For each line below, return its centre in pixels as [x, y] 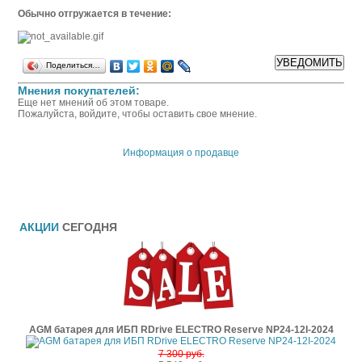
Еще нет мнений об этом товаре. [93, 103]
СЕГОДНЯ [90, 227]
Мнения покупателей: [79, 90]
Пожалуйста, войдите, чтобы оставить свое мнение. [137, 114]
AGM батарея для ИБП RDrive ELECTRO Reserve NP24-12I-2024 [181, 330]
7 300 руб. [181, 354]
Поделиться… [73, 65]
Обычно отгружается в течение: [95, 14]
